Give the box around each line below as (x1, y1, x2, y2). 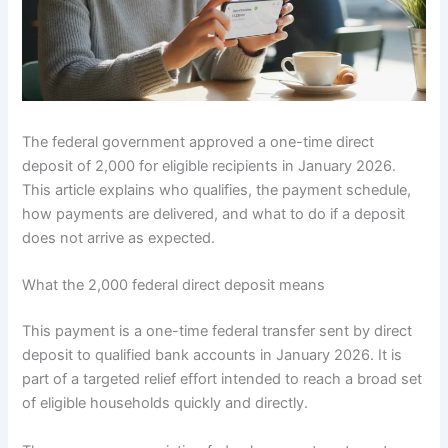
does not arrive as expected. (22, 228, 216, 247)
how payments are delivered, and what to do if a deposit (22, 204, 406, 223)
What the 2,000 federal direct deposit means (22, 276, 326, 295)
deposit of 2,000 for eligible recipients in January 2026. (22, 156, 397, 175)
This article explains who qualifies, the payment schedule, (22, 180, 412, 199)
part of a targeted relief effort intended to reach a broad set (22, 370, 423, 389)
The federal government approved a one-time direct (22, 132, 375, 151)
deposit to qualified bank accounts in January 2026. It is (22, 346, 403, 365)
